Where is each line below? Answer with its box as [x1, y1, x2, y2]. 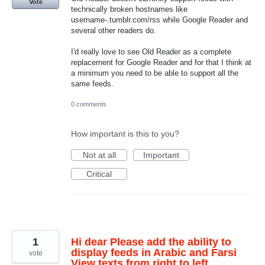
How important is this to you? [71, 129, 179, 139]
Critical [86, 169, 112, 179]
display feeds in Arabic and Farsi [71, 247, 237, 259]
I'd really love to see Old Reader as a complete [71, 47, 231, 57]
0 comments [71, 101, 106, 108]
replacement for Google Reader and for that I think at [71, 58, 251, 67]
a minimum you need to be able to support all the [71, 69, 238, 78]
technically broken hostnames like [71, 4, 188, 14]
